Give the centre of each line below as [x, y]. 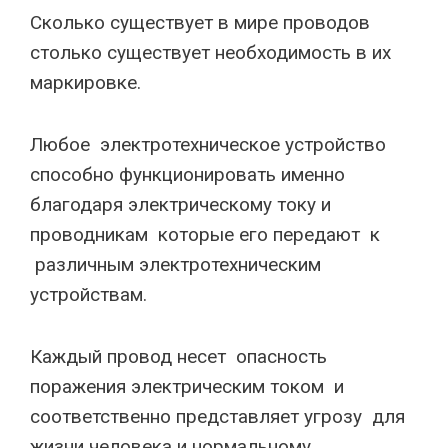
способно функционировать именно [187, 174]
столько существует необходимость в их [210, 52]
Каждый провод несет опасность [178, 356]
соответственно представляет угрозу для [217, 416]
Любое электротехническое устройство [208, 144]
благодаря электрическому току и [183, 204]
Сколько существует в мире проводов [200, 22]
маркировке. [85, 82]
